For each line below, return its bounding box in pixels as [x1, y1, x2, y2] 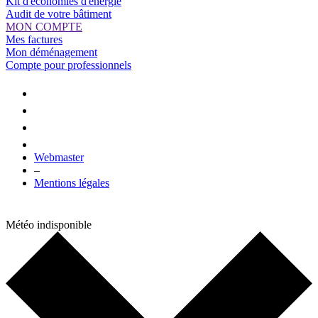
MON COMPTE [6, 21, 82, 33]
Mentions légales [34, 177, 109, 190]
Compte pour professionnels [6, 59, 131, 72]
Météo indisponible [6, 219, 92, 231]
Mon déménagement [6, 46, 97, 59]
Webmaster [34, 151, 84, 164]
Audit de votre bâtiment [6, 8, 111, 21]
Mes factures [6, 33, 62, 46]
